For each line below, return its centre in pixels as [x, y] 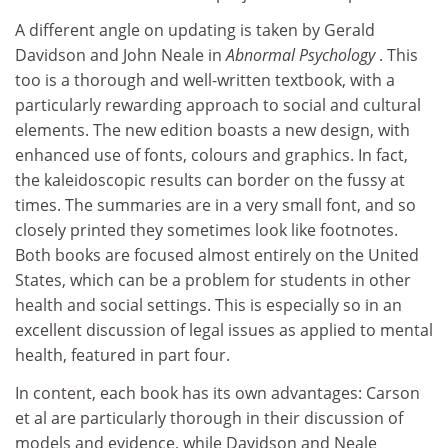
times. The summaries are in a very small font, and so [215, 205]
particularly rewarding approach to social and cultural [218, 105]
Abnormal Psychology [302, 55]
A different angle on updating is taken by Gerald [195, 30]
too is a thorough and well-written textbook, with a [205, 80]
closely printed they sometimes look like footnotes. [206, 230]
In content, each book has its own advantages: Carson [217, 392]
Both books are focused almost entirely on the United [217, 255]
